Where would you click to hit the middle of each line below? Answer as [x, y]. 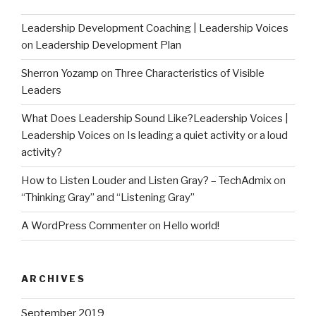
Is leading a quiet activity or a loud [207, 136]
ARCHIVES [53, 278]
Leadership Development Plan [108, 45]
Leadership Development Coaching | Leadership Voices [155, 29]
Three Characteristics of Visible [190, 74]
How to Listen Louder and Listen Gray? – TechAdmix [146, 181]
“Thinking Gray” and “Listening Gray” [108, 198]
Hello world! [191, 226]
